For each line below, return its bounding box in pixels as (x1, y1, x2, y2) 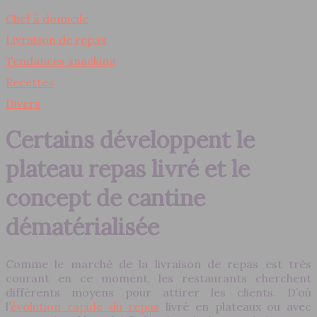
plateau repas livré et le (6, 154, 250, 184)
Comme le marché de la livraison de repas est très (6, 256, 311, 271)
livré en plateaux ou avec (159, 299, 311, 313)
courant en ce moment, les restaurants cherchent (6, 270, 311, 285)
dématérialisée (6, 212, 159, 242)
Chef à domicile (6, 11, 88, 25)
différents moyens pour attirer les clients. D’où (6, 284, 311, 299)
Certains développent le (6, 125, 255, 155)
